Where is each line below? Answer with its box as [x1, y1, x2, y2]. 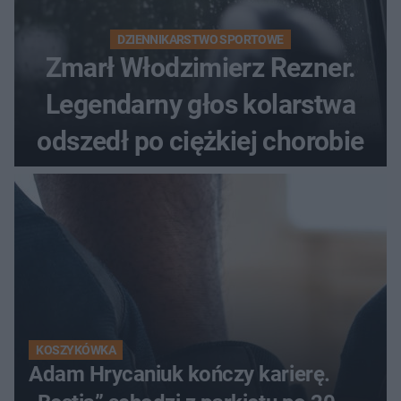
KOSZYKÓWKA [36, 342, 116, 357]
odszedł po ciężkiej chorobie [37, 124, 364, 157]
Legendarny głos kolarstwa [46, 88, 355, 120]
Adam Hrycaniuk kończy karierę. [29, 361, 330, 387]
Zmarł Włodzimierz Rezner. [45, 51, 356, 83]
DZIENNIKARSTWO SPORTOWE [117, 31, 284, 47]
